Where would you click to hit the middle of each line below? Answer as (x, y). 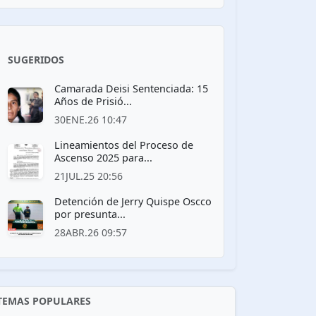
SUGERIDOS (36, 59)
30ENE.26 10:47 (91, 119)
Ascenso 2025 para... (103, 157)
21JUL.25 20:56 (89, 176)
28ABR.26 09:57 (91, 232)
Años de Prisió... (93, 101)
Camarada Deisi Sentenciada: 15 (131, 88)
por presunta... (90, 214)
